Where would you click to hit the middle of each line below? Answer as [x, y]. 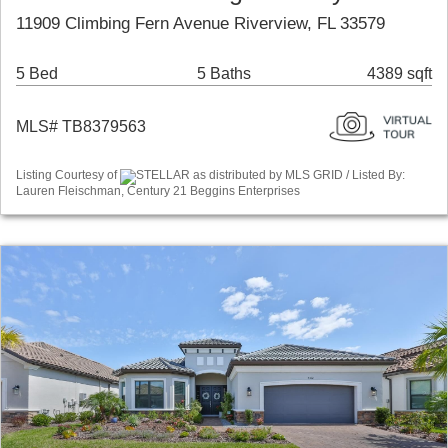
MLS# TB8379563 [81, 127]
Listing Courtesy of [68, 175]
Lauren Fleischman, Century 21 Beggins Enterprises [158, 190]
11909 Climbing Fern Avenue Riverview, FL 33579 [200, 24]
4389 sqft [399, 74]
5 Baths [223, 74]
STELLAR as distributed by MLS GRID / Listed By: [270, 175]
